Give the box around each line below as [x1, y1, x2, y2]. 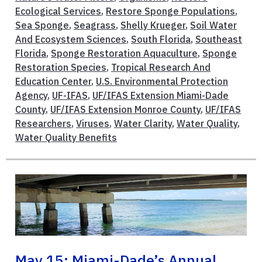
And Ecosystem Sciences [15, 33, 126, 45]
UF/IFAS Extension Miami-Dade [92, 89, 229, 101]
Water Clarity [114, 117, 172, 129]
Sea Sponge [15, 19, 69, 31]
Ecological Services [15, 5, 101, 17]
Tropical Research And [111, 61, 211, 73]
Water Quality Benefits [15, 131, 117, 143]
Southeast [195, 33, 242, 45]
